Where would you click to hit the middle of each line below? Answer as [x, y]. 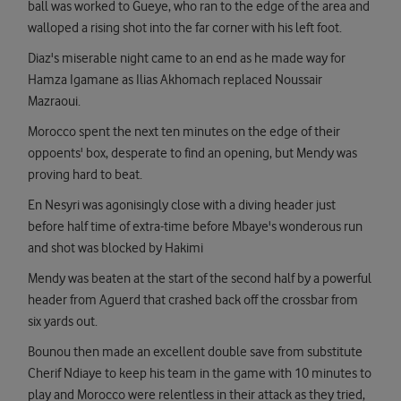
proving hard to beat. [85, 175]
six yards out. [63, 322]
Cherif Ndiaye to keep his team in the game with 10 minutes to [200, 374]
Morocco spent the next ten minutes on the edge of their [184, 132]
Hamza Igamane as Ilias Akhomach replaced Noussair [175, 80]
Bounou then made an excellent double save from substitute [195, 352]
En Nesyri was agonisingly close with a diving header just [182, 205]
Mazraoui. [54, 102]
